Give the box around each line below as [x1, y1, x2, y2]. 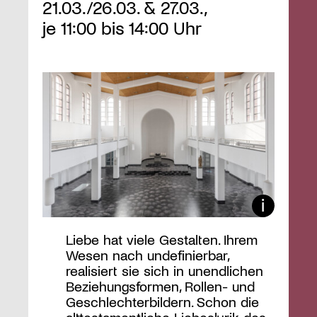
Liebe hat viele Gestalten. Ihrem [65, 231, 258, 248]
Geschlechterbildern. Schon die [65, 293, 259, 311]
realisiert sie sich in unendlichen [65, 262, 263, 279]
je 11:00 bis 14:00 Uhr [42, 16, 202, 39]
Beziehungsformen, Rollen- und [65, 277, 255, 295]
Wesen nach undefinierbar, [65, 246, 229, 264]
